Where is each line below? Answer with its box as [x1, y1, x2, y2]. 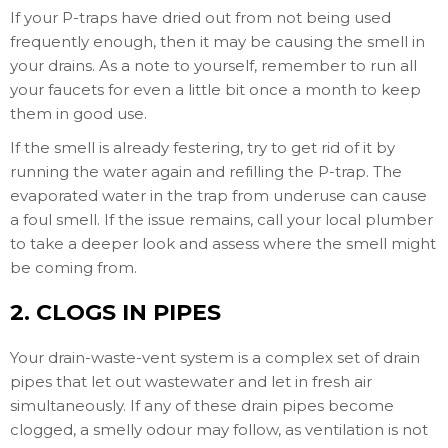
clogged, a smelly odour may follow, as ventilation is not [10, 420, 428, 439]
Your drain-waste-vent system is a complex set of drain [10, 348, 420, 367]
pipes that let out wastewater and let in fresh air [10, 372, 372, 391]
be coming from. [10, 258, 137, 277]
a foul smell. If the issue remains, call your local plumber [10, 210, 433, 229]
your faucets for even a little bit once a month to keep [10, 80, 421, 99]
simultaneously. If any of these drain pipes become [10, 396, 394, 415]
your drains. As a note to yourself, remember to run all [10, 56, 417, 75]
